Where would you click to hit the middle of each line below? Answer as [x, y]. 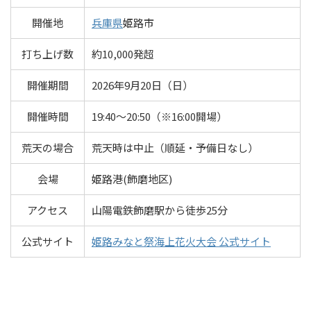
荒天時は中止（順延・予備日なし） [175, 148]
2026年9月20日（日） [142, 85]
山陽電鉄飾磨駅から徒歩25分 [160, 210]
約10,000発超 [123, 54]
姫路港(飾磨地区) [132, 179]
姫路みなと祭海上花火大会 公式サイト [181, 242]
